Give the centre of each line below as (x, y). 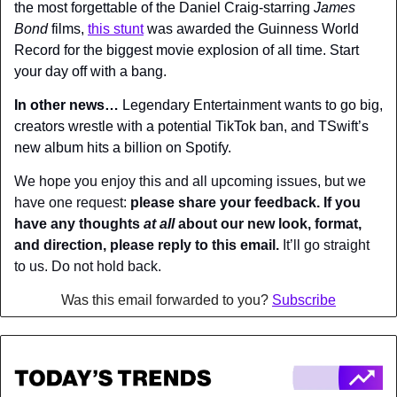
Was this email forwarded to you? (167, 300)
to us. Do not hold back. (88, 267)
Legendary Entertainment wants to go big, (253, 105)
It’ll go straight (324, 245)
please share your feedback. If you (245, 203)
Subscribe (304, 300)
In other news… (68, 105)
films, (68, 29)
